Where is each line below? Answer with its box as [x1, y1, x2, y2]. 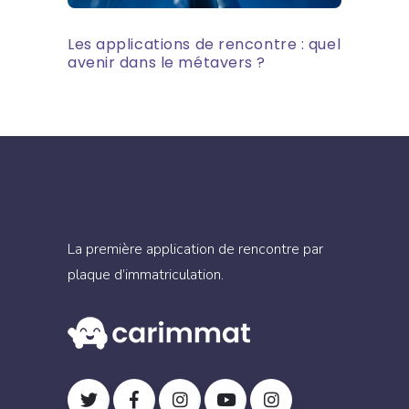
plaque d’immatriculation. [68, 264, 224, 285]
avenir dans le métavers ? [68, 51, 266, 73]
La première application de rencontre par [68, 238, 323, 259]
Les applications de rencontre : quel [68, 33, 341, 55]
